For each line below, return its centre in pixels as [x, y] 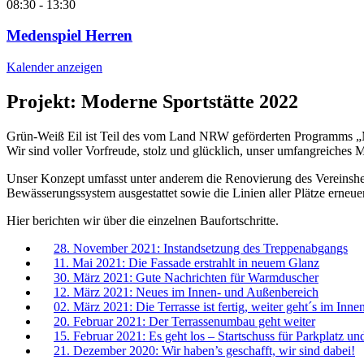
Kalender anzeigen [54, 67]
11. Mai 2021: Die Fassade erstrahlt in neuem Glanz [186, 262]
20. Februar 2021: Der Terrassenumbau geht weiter [184, 321]
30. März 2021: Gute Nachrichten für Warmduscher [186, 277]
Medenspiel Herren [69, 36]
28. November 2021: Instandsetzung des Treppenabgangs [201, 248]
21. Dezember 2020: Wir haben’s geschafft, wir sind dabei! [204, 350]
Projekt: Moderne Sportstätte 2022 [152, 102]
